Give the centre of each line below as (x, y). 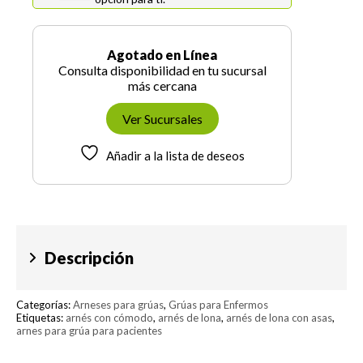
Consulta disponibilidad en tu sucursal (162, 70)
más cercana (162, 86)
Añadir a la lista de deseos (175, 156)
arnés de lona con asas (279, 318)
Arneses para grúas (118, 305)
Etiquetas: (41, 318)
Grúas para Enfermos (218, 305)
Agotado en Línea (162, 55)
